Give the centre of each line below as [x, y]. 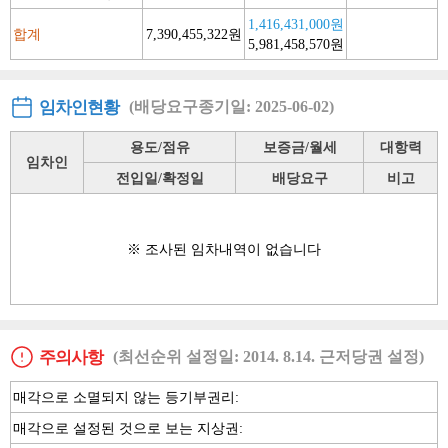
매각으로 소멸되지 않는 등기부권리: [126, 396]
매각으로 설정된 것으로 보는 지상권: [128, 427]
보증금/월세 [299, 146]
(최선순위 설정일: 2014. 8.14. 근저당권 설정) [268, 356]
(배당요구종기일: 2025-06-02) [231, 106]
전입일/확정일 [159, 177]
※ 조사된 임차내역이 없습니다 [224, 248]
